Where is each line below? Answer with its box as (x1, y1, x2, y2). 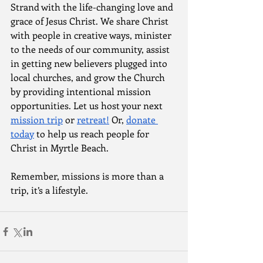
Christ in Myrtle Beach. (11, 141, 109, 154)
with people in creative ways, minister (11, 29, 174, 41)
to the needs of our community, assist (11, 43, 172, 55)
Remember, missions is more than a (11, 170, 166, 182)
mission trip (11, 113, 63, 126)
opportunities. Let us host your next (11, 99, 165, 112)
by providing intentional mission (11, 85, 153, 97)
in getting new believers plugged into (11, 57, 170, 69)
